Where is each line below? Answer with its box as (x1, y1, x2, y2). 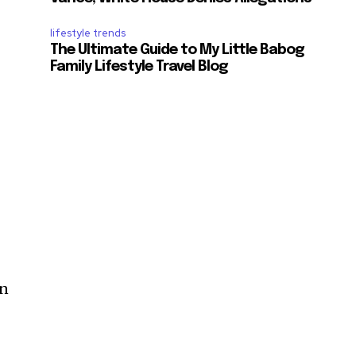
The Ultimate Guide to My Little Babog (50, 43, 305, 58)
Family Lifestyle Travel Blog (50, 60, 229, 75)
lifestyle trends (50, 26, 126, 41)
